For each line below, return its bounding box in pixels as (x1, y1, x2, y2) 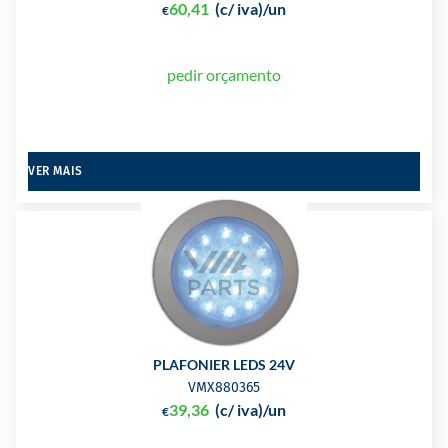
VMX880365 (188, 379, 260, 397)
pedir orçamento (166, 65, 281, 85)
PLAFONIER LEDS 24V (153, 356, 295, 374)
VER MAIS (28, 164, 83, 179)
